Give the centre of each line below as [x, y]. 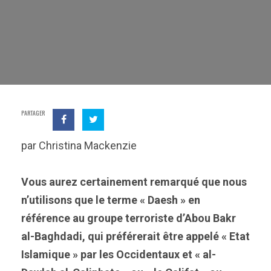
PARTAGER [33, 113]
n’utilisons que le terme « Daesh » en [111, 200]
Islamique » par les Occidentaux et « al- [119, 254]
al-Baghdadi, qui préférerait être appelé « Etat [135, 236]
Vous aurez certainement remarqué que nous [134, 182]
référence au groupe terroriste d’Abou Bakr [129, 218]
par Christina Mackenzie [79, 145]
